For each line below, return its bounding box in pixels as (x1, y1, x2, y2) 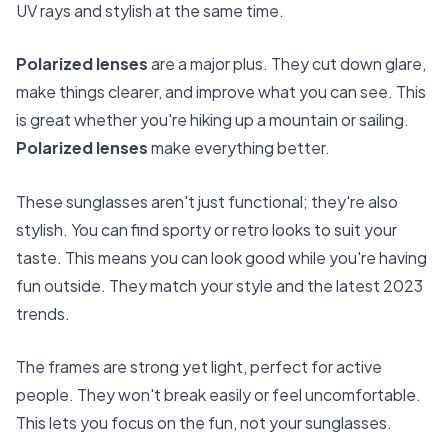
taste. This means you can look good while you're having (16, 246, 427, 268)
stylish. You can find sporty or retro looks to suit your (16, 218, 397, 240)
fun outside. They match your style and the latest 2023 (16, 274, 423, 296)
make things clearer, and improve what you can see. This (16, 81, 426, 103)
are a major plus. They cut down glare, (148, 53, 426, 75)
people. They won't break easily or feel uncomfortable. (16, 384, 421, 406)
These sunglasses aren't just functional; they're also (16, 190, 398, 212)
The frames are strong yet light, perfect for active (16, 356, 382, 378)
